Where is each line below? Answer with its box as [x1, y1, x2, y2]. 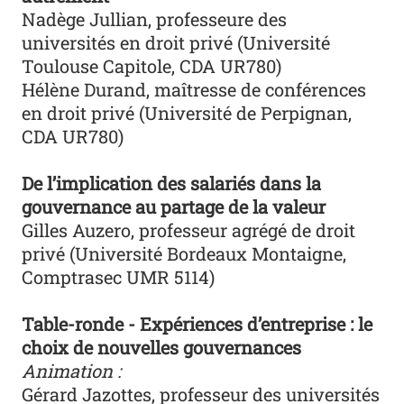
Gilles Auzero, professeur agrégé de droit [22, 217, 356, 242]
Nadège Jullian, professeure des [22, 6, 288, 31]
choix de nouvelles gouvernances [22, 335, 302, 359]
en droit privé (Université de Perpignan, [22, 100, 353, 124]
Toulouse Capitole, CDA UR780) [22, 53, 282, 78]
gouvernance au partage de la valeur [22, 194, 326, 218]
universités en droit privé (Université [22, 30, 331, 54]
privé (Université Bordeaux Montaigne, [22, 241, 347, 265]
